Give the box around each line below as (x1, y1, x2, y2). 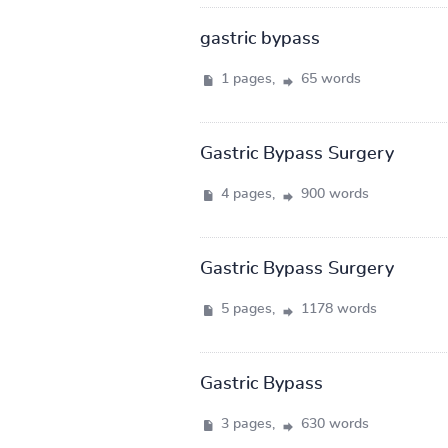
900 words (296, 186, 369, 201)
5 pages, (216, 301, 279, 316)
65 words (296, 71, 361, 86)
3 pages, (216, 416, 279, 431)
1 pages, (216, 71, 279, 86)
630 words (296, 416, 369, 431)
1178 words (296, 301, 377, 316)
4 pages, (216, 186, 279, 201)
